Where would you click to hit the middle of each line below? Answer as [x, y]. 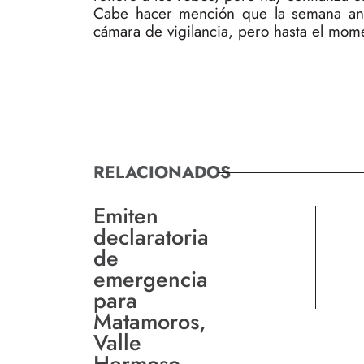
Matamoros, [149, 321]
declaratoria [151, 236]
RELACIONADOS [162, 171]
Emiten [126, 215]
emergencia [151, 279]
